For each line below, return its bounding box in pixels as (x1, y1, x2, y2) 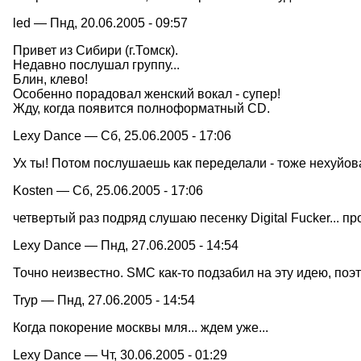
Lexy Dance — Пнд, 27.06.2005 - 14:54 (13, 238, 239, 252)
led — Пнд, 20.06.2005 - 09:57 (13, 15, 188, 30)
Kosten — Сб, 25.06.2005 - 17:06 (13, 183, 203, 197)
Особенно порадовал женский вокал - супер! (13, 86, 280, 101)
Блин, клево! (13, 72, 88, 86)
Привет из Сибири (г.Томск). (13, 43, 178, 57)
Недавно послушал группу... (13, 57, 180, 72)
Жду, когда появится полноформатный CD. (13, 101, 270, 115)
